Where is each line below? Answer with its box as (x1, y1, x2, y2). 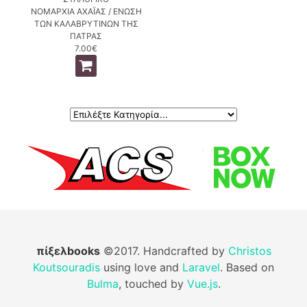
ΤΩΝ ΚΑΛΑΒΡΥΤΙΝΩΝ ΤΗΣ (34, 18, 138, 29)
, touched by (118, 276, 187, 291)
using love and (100, 260, 182, 274)
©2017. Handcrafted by (99, 243, 228, 258)
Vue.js (186, 276, 218, 291)
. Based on (220, 260, 274, 274)
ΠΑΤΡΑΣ (70, 30, 103, 41)
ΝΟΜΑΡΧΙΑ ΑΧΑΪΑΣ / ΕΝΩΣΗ (30, 5, 142, 16)
